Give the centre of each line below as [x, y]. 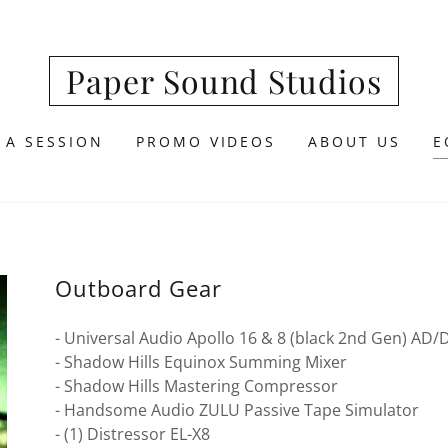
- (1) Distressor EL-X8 [132, 434]
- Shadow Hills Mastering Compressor [196, 386]
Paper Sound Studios [224, 80]
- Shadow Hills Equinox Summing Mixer [216, 362]
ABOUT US [355, 141]
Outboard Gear [138, 288]
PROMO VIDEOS [206, 141]
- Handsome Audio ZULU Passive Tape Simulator [236, 410]
